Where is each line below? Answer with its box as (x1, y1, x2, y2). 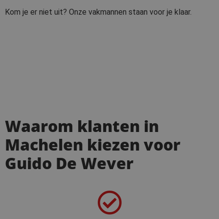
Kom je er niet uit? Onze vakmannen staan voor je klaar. (5, 7, 192, 17)
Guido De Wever (5, 153, 133, 174)
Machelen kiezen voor (5, 134, 180, 155)
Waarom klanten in (5, 115, 159, 137)
